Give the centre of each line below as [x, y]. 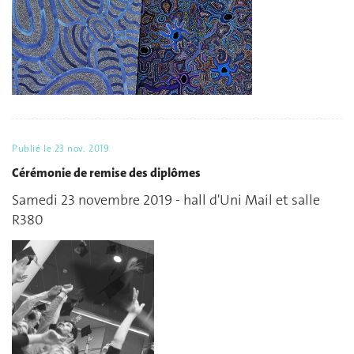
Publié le [33, 149]
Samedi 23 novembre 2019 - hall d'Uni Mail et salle [166, 200]
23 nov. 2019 [82, 149]
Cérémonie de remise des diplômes [106, 172]
